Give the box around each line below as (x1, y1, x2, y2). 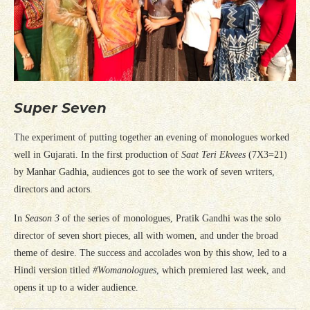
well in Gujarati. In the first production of (14, 149, 181, 161)
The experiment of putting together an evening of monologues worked (14, 132, 289, 143)
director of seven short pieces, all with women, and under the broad (14, 230, 278, 241)
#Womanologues (93, 265, 156, 276)
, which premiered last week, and (156, 265, 286, 276)
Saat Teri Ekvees (181, 149, 246, 161)
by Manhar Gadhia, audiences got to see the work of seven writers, (14, 167, 275, 178)
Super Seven (14, 100, 107, 117)
